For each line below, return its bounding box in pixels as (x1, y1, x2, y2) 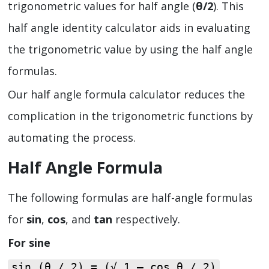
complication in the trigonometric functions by (8, 109, 253, 124)
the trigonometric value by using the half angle (8, 41, 253, 56)
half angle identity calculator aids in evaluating (8, 20, 250, 35)
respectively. (115, 211, 180, 226)
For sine (8, 235, 50, 250)
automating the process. (8, 130, 136, 145)
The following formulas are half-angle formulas (8, 190, 253, 205)
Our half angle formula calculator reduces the (8, 87, 245, 102)
